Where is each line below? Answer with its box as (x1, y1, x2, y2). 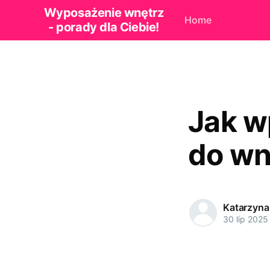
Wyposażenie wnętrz (43, 5, 164, 20)
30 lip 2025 (223, 213, 268, 224)
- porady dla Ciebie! (48, 20, 159, 35)
